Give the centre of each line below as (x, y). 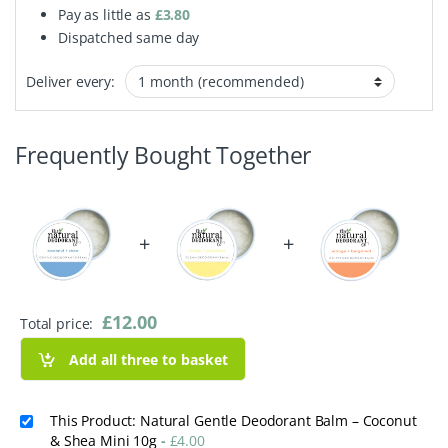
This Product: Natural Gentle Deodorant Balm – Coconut (233, 421)
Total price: (59, 324)
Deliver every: (71, 82)
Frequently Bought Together (163, 155)
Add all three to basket (149, 359)
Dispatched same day (129, 38)
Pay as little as (106, 15)
